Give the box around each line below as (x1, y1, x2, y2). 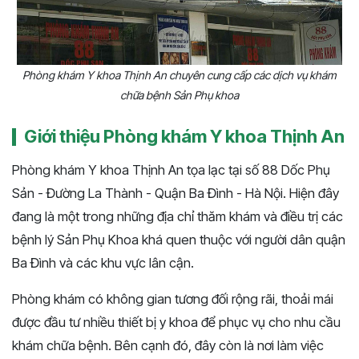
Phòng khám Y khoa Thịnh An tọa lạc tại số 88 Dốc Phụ (12, 161, 330, 178)
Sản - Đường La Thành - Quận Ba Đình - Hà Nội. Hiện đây (12, 184, 339, 201)
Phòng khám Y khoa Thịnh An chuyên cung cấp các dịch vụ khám (22, 67, 337, 82)
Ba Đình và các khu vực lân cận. (12, 254, 194, 271)
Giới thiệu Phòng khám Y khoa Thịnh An (24, 125, 345, 147)
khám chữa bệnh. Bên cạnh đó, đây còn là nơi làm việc (12, 337, 324, 353)
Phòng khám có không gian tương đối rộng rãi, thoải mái (12, 290, 333, 307)
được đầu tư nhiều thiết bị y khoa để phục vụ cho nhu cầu (12, 313, 341, 330)
